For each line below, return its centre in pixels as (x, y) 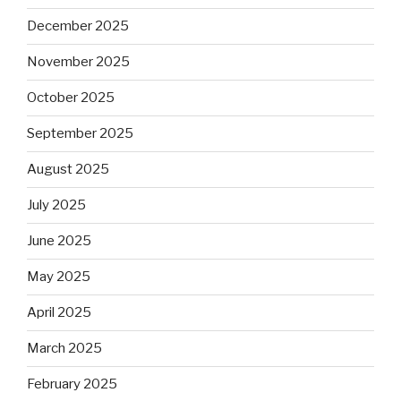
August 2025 (68, 170)
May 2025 (59, 277)
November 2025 (78, 62)
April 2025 (59, 313)
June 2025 (59, 241)
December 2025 (78, 26)
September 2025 (80, 134)
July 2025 (56, 205)
